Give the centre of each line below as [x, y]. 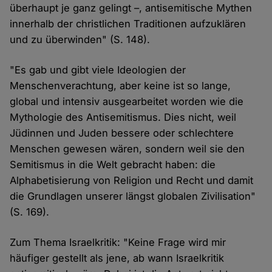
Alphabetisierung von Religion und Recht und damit [132, 180]
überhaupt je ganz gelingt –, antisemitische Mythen [131, 8]
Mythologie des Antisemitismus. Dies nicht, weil [123, 117]
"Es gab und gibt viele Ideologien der [98, 70]
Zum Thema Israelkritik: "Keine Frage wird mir [118, 242]
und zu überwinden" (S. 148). [80, 39]
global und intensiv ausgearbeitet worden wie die [127, 101]
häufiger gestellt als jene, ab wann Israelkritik [117, 258]
